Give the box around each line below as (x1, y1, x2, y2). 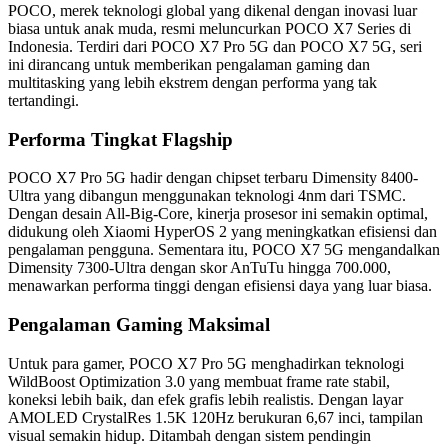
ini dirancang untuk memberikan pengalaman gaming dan (8, 55, 370, 73)
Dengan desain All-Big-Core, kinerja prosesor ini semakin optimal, (8, 205, 428, 223)
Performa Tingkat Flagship (8, 128, 233, 150)
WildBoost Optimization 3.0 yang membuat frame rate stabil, (8, 372, 390, 390)
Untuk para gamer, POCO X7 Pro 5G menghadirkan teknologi (8, 354, 404, 372)
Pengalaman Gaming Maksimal (8, 313, 270, 335)
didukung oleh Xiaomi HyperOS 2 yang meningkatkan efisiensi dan (8, 223, 437, 241)
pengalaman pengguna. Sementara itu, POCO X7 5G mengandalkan (8, 241, 440, 259)
